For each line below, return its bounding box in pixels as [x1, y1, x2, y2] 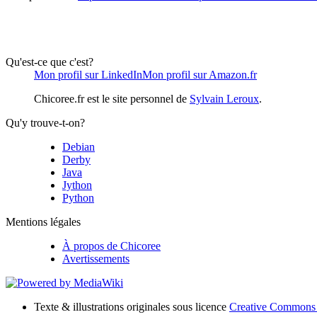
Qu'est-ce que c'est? [6, 56, 93, 69]
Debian [62, 141, 95, 154]
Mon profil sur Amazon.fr [142, 69, 257, 81]
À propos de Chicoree [62, 240, 161, 253]
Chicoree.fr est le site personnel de [34, 93, 190, 105]
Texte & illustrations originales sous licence [34, 301, 229, 313]
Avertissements [62, 253, 129, 265]
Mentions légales [6, 216, 81, 229]
